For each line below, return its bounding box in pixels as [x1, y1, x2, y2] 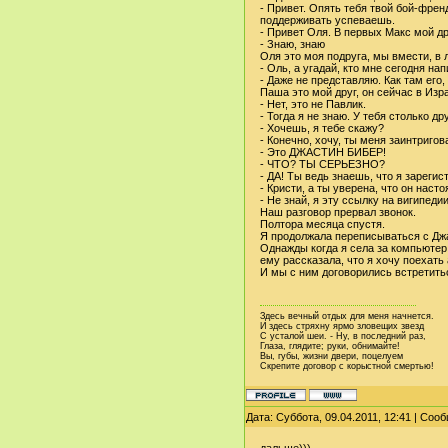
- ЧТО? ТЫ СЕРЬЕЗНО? [260, 158, 385, 170]
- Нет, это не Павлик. [260, 98, 366, 110]
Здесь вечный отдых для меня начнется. [260, 311, 434, 322]
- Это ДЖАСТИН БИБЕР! [260, 146, 386, 158]
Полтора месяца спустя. [260, 218, 385, 230]
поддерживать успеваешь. [260, 14, 395, 26]
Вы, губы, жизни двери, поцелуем [260, 351, 403, 362]
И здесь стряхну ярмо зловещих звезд [260, 321, 424, 332]
